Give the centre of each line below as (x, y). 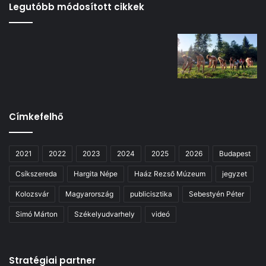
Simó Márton (37, 214)
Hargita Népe (96, 174)
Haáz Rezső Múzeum (170, 174)
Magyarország (89, 194)
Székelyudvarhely (104, 214)
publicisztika (151, 194)
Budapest (235, 154)
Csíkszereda (36, 174)
